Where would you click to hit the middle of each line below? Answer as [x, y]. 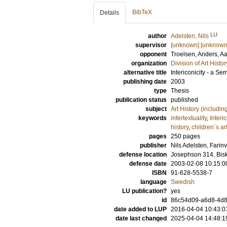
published [184, 100]
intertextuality [189, 118]
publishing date [145, 82]
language [154, 182]
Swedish [183, 182]
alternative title [145, 72]
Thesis [180, 91]
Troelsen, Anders [194, 54]
